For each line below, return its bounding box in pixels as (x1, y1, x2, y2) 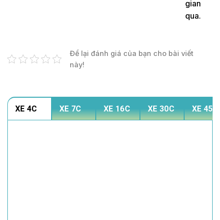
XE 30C (148, 104, 174, 114)
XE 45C (192, 104, 219, 114)
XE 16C (104, 104, 130, 114)
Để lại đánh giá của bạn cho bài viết (70, 49, 193, 58)
